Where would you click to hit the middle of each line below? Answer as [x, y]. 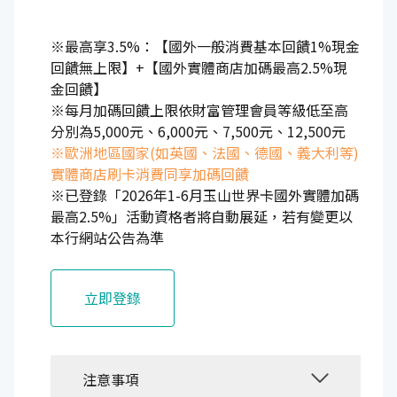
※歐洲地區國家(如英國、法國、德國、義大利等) [205, 152]
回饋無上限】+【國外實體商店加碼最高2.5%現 [199, 67]
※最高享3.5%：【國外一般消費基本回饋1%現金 [205, 46]
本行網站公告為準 [107, 237]
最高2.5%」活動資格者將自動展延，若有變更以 [202, 216]
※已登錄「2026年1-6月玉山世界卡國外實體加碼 [205, 195]
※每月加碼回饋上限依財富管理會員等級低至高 [199, 109]
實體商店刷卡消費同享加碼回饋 [150, 173]
